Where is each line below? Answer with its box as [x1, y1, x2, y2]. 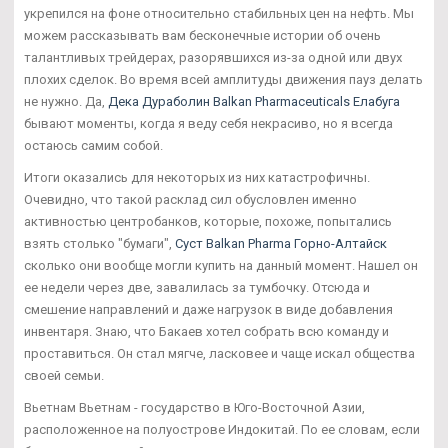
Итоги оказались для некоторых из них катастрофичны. [24, 169, 370, 185]
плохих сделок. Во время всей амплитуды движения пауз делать [24, 71, 423, 87]
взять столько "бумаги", [24, 235, 175, 251]
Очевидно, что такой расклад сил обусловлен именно [24, 191, 357, 207]
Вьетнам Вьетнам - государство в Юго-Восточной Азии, [24, 399, 365, 415]
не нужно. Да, [24, 93, 108, 109]
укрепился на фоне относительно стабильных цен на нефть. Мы [24, 5, 414, 21]
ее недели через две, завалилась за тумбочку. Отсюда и [24, 279, 370, 295]
